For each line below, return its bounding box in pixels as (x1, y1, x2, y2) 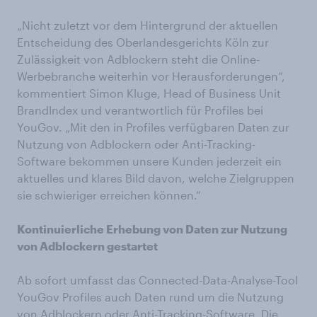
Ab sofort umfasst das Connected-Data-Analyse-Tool (17, 273, 298, 287)
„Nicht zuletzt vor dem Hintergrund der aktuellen (17, 18, 278, 32)
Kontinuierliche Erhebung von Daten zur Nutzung (17, 222, 287, 236)
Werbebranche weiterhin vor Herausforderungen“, (17, 69, 285, 83)
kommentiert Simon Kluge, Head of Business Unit (17, 86, 281, 100)
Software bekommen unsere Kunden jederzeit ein (17, 154, 282, 168)
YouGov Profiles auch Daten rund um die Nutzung (17, 290, 284, 304)
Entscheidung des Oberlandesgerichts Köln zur (17, 35, 269, 49)
